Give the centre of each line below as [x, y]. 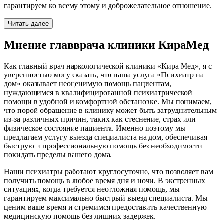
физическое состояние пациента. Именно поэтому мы [95, 128]
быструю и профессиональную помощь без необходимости [103, 146]
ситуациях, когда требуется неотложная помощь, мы [92, 189]
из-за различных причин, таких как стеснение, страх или [100, 119]
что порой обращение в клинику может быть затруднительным [110, 110]
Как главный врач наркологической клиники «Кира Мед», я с [108, 66]
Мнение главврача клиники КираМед [106, 45]
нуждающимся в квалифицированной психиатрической [98, 93]
